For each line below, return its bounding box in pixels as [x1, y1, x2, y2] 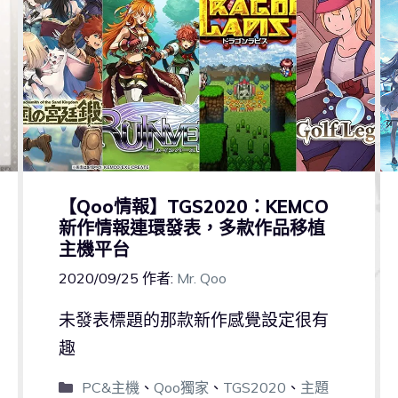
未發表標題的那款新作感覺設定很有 [58, 308, 329, 330]
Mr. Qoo [176, 268, 227, 287]
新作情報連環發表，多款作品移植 [58, 216, 325, 239]
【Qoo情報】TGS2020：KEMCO [58, 195, 329, 218]
